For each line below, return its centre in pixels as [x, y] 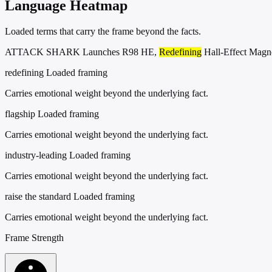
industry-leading [36, 155]
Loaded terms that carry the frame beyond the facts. [103, 31]
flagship [20, 114]
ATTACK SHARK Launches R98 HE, [82, 52]
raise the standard [38, 196]
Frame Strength [34, 237]
